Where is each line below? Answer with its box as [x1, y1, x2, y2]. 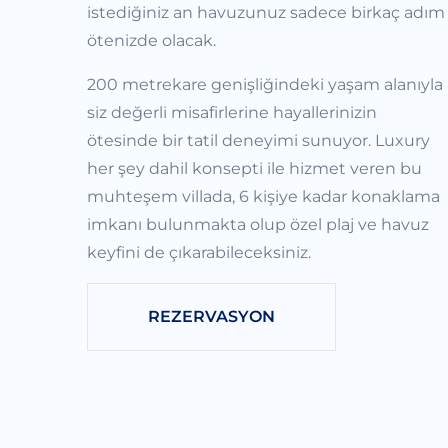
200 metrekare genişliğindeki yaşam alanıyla [87, 74, 443, 94]
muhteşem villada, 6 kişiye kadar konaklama [87, 186, 440, 206]
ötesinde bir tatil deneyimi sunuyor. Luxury [87, 130, 430, 150]
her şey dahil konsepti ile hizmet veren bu [87, 158, 422, 178]
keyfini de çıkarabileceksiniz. [87, 242, 311, 262]
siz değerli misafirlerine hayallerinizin [87, 102, 377, 122]
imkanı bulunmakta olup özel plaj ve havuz [87, 214, 429, 234]
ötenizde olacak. [87, 30, 216, 50]
